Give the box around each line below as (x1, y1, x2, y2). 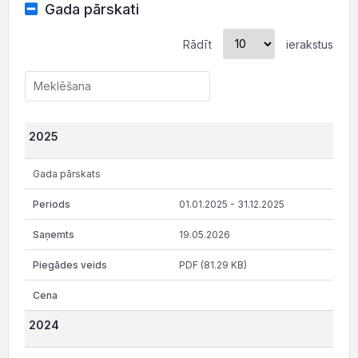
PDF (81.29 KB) (179, 258, 247, 271)
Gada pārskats (33, 167, 101, 180)
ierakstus (283, 37, 333, 51)
